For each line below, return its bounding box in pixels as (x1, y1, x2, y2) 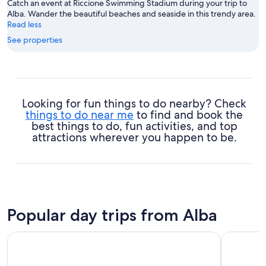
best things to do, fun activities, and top (31, 118, 237, 134)
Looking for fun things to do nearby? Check (22, 96, 246, 111)
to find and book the (134, 107, 243, 122)
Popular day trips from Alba (7, 204, 217, 225)
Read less (7, 18, 42, 30)
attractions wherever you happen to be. (31, 129, 237, 145)
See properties (7, 34, 62, 45)
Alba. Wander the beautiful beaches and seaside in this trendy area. (7, 8, 256, 19)
